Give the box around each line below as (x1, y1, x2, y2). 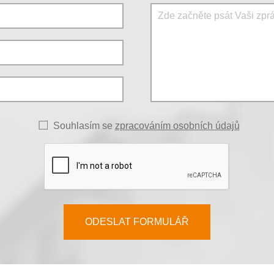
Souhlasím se (53, 120, 115, 131)
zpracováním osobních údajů (114, 120, 240, 131)
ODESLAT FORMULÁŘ (85, 216, 189, 227)
